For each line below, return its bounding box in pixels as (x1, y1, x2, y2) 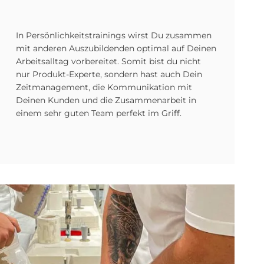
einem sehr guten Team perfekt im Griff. (15, 108, 181, 118)
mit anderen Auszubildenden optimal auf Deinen (15, 43, 216, 54)
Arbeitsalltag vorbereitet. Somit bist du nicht (15, 56, 201, 67)
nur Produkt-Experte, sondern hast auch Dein (15, 69, 202, 80)
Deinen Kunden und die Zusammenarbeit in (15, 95, 196, 105)
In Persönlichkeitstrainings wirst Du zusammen (15, 30, 212, 41)
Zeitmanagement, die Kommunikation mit (15, 82, 192, 93)
